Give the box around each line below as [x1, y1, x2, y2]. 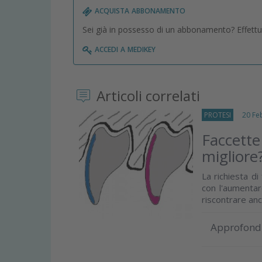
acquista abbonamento [92, 3, 185, 17]
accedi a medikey [92, 42, 156, 56]
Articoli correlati [93, 86, 200, 106]
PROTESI [204, 109, 232, 120]
